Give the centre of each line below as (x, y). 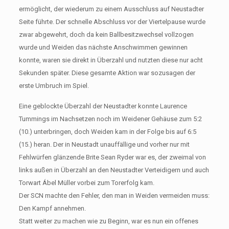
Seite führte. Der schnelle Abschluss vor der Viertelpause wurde (112, 21)
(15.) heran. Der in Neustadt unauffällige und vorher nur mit (104, 144)
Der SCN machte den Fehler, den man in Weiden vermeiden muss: (114, 195)
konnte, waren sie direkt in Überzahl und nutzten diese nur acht (111, 60)
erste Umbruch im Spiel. (54, 85)
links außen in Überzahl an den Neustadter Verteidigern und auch (114, 170)
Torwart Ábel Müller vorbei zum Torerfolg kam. (86, 182)
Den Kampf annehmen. (52, 208)
